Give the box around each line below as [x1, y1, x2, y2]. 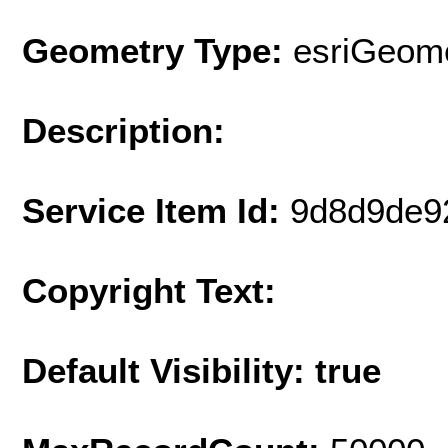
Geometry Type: [22, 30, 283, 70]
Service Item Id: [22, 190, 290, 230]
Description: [22, 110, 225, 150]
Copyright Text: [22, 270, 276, 310]
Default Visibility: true [22, 350, 381, 390]
